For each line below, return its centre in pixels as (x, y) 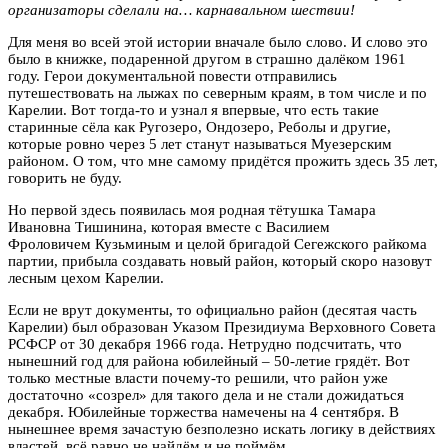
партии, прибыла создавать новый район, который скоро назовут (220, 260)
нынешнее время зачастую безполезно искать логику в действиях (222, 428)
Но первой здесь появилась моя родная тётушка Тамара (192, 209)
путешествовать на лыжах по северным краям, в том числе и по (217, 92)
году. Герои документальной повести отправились (172, 75)
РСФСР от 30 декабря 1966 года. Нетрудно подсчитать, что (205, 343)
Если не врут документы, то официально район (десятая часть (212, 309)
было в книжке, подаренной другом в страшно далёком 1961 (207, 58)
